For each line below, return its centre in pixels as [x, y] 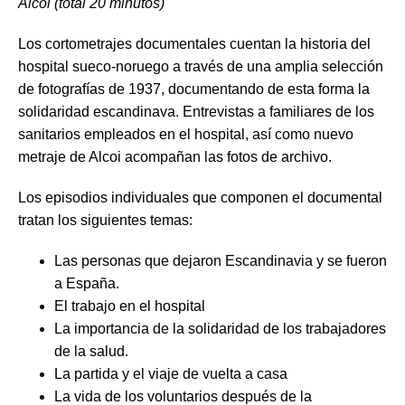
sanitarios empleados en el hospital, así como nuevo [186, 134]
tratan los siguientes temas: [105, 220]
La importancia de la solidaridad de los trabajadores [220, 328]
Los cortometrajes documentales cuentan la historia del [194, 43]
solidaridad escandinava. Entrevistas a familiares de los [196, 111]
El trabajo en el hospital [130, 306]
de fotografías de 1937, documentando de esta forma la [194, 89]
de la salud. [91, 351]
